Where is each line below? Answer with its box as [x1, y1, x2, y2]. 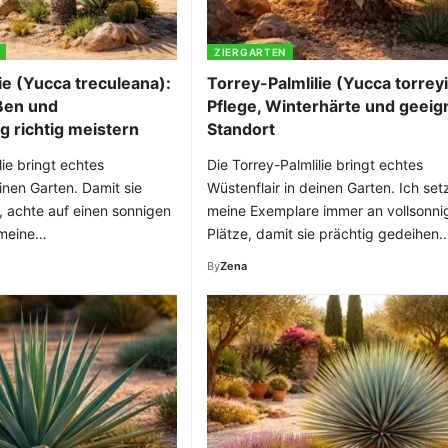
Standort [207, 118, 275, 139]
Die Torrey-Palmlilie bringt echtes [207, 155, 423, 173]
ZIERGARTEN [214, 45, 286, 58]
